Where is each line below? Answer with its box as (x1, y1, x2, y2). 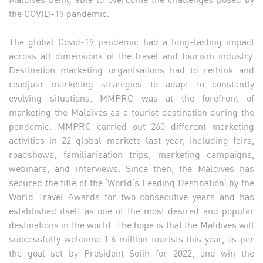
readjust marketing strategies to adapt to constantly (9, 76, 254, 91)
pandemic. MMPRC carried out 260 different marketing (9, 119, 254, 133)
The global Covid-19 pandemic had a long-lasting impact (9, 34, 254, 49)
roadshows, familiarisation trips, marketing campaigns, (9, 147, 254, 161)
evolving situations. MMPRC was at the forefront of (9, 90, 254, 105)
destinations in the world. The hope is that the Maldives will (9, 217, 254, 232)
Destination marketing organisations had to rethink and (9, 62, 254, 77)
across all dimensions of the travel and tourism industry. (9, 48, 254, 63)
